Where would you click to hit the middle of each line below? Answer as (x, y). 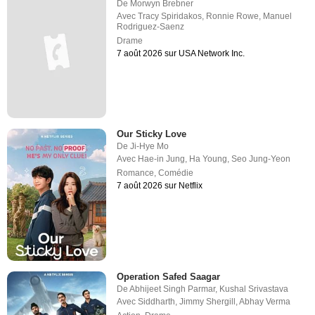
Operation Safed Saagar (169, 277)
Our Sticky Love (152, 134)
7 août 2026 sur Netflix (160, 185)
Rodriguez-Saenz (151, 26)
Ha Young (208, 159)
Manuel (278, 16)
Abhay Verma (265, 302)
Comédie (176, 173)
